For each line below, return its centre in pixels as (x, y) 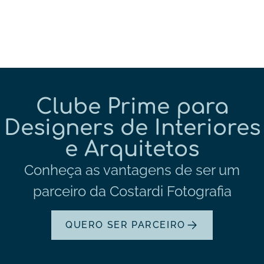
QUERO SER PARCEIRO (126, 225)
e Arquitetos (132, 149)
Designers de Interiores (132, 128)
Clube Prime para (132, 106)
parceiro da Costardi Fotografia (132, 191)
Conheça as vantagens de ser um (132, 170)
